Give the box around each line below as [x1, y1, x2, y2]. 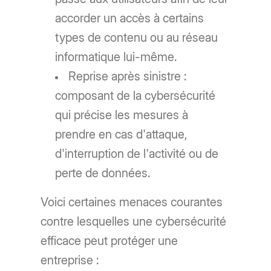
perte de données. [55, 166, 151, 181]
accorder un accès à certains [55, 11, 204, 26]
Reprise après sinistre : [68, 69, 187, 84]
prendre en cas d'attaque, [55, 127, 188, 142]
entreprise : [41, 253, 99, 268]
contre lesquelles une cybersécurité [41, 214, 227, 229]
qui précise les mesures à [55, 108, 189, 123]
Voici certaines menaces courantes [41, 195, 223, 210]
